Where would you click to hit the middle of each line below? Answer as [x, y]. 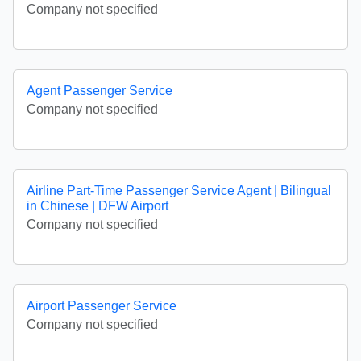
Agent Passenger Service [100, 91]
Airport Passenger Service [102, 306]
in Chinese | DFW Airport [98, 206]
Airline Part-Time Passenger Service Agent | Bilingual [179, 191]
